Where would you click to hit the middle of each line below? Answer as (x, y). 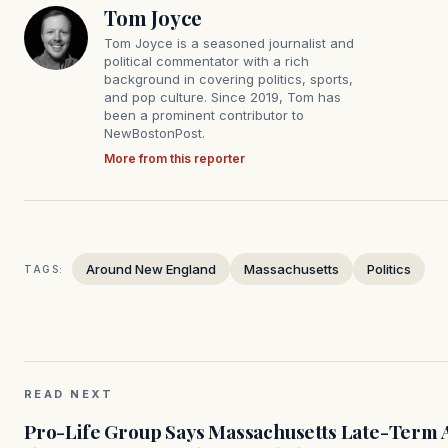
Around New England (151, 269)
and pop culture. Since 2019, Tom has (222, 97)
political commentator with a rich (206, 61)
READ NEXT (69, 394)
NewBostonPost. (154, 133)
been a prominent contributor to (204, 115)
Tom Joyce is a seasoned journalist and (229, 43)
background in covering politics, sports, (228, 79)
